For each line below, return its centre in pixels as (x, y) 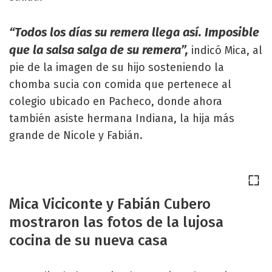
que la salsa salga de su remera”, (100, 50)
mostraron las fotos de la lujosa (116, 222)
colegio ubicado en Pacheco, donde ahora (116, 101)
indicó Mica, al (227, 50)
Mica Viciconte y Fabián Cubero (110, 204)
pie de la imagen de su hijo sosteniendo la (117, 67)
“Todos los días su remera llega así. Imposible (134, 32)
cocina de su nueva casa (88, 240)
